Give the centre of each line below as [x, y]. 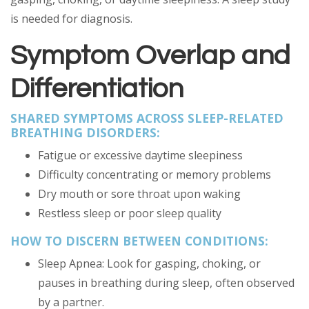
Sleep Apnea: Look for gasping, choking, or [149, 263]
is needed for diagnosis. [71, 19]
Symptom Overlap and [150, 56]
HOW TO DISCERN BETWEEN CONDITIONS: [141, 241]
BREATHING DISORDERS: [87, 132]
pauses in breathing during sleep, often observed [166, 283]
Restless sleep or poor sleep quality [131, 213]
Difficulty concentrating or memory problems [156, 175]
